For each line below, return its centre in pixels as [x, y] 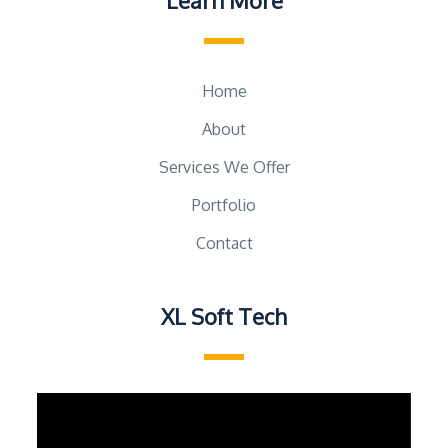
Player [244, 434]
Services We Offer [224, 167]
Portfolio [224, 205]
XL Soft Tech [224, 316]
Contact [224, 243]
